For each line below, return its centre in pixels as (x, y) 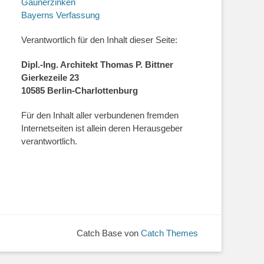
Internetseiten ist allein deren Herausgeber (102, 128)
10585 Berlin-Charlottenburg (80, 90)
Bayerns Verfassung (60, 15)
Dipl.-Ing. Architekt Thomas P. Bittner (97, 65)
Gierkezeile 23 (50, 77)
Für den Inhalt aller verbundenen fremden (100, 115)
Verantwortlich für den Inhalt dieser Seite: (99, 40)
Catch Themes (169, 233)
